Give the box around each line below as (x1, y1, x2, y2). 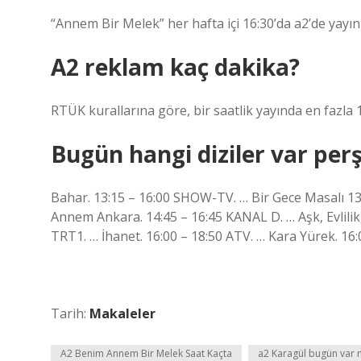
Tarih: (51, 305, 89, 322)
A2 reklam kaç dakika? (51, 52, 300, 82)
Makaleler (89, 305, 156, 322)
